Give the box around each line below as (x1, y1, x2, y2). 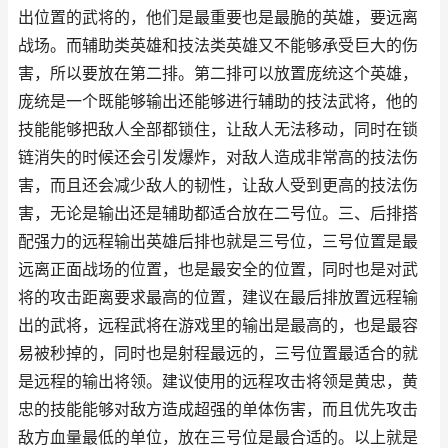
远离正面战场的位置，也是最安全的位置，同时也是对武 (18, 260, 418, 279)
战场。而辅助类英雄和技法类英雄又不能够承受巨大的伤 (18, 36, 418, 55)
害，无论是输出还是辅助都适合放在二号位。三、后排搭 (18, 204, 418, 223)
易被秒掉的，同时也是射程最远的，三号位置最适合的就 (18, 344, 418, 363)
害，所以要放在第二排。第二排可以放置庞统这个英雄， (18, 64, 418, 83)
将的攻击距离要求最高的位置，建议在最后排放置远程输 (18, 288, 418, 307)
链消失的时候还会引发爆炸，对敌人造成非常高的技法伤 (18, 148, 418, 167)
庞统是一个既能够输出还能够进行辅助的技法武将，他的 (18, 92, 418, 111)
